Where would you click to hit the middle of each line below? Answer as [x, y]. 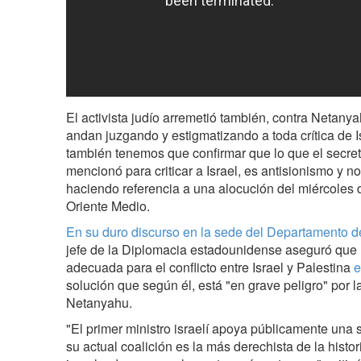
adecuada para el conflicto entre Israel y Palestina [210, 267]
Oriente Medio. [108, 206]
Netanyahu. [99, 303]
